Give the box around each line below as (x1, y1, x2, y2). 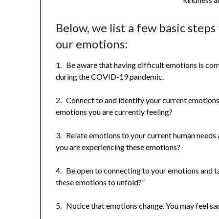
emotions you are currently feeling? (56, 107, 173, 117)
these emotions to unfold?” (56, 177, 147, 187)
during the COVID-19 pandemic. (56, 72, 166, 82)
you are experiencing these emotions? (56, 142, 181, 152)
